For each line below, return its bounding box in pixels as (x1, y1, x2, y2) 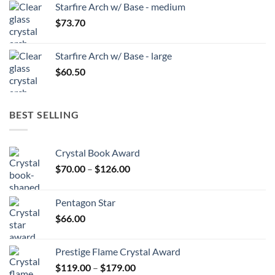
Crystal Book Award (55, 146, 140, 158)
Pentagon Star (55, 196, 115, 208)
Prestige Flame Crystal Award (55, 245, 180, 257)
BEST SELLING (9, 109, 79, 121)
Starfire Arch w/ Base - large (55, 50, 172, 62)
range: (130, 174, 156, 187)
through (130, 200, 164, 212)
